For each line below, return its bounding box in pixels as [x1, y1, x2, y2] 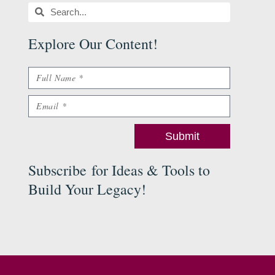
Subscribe [28, 160, 87, 180]
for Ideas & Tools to [87, 160, 211, 180]
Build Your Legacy [28, 179, 142, 199]
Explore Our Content [28, 33, 153, 53]
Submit [165, 130, 200, 142]
